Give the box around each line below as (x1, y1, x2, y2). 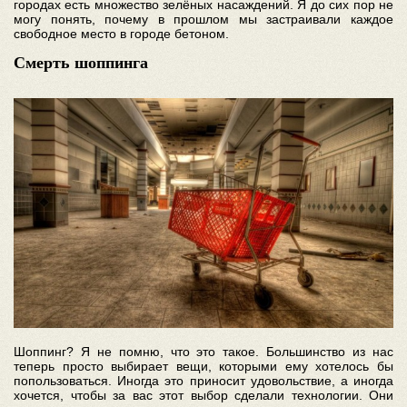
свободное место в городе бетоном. (14, 26, 229, 42)
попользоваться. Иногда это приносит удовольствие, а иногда (14, 372, 393, 388)
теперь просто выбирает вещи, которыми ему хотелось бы (14, 358, 393, 373)
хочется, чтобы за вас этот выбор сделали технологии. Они (14, 387, 393, 402)
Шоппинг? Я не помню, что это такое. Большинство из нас (14, 343, 393, 359)
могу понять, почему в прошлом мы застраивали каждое (14, 12, 393, 27)
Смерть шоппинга (14, 54, 148, 73)
